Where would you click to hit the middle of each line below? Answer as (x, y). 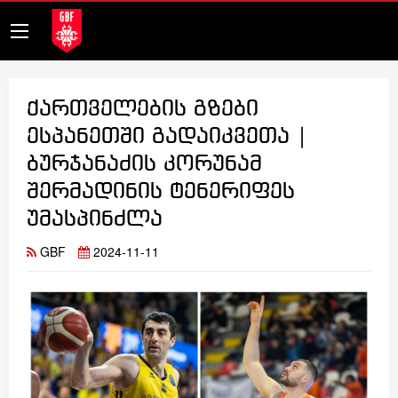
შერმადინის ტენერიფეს (161, 192)
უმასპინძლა (95, 220)
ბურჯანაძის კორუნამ (144, 165)
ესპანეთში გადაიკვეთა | (167, 137)
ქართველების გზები (143, 110)
